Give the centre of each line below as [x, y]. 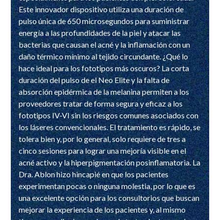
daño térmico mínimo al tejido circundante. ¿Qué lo [104, 56]
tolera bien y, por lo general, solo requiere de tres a [102, 138]
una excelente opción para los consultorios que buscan [109, 197]
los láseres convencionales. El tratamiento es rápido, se [110, 127]
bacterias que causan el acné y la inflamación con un [105, 44]
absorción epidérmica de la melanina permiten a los [104, 91]
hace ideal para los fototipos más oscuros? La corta [104, 68]
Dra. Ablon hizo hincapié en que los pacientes [94, 174]
